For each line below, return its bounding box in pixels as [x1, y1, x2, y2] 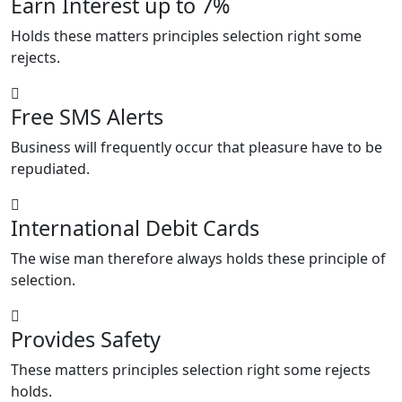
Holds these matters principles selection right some [11, 26, 362, 47]
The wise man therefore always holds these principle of [11, 249, 386, 269]
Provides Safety [11, 325, 161, 354]
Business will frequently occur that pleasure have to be [11, 137, 382, 158]
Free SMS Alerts [11, 102, 163, 132]
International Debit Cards [11, 214, 259, 243]
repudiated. [11, 159, 90, 179]
